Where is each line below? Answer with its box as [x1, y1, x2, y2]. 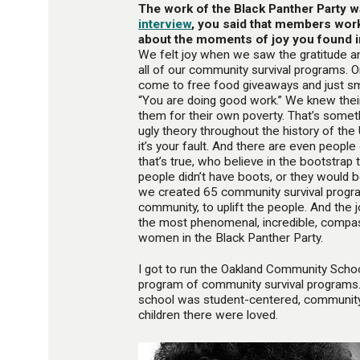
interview [138, 17, 192, 32]
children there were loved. [138, 307, 279, 322]
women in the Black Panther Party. [138, 231, 324, 246]
